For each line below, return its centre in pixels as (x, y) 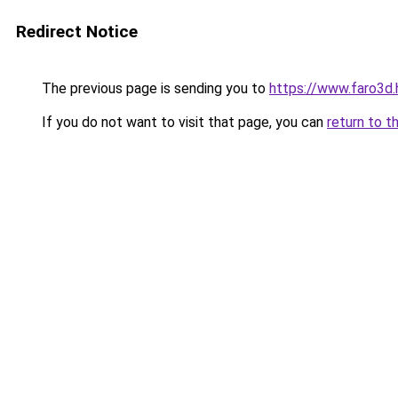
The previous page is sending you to (154, 88)
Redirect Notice (77, 32)
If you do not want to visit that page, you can (183, 122)
